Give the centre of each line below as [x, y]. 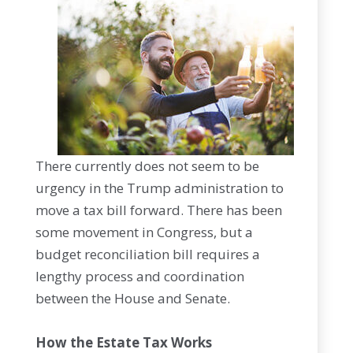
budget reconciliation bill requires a [147, 254]
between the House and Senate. [132, 298]
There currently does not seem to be [147, 166]
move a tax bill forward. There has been [158, 210]
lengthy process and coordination [139, 276]
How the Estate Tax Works [123, 342]
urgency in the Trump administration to [159, 188]
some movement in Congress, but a [144, 232]
